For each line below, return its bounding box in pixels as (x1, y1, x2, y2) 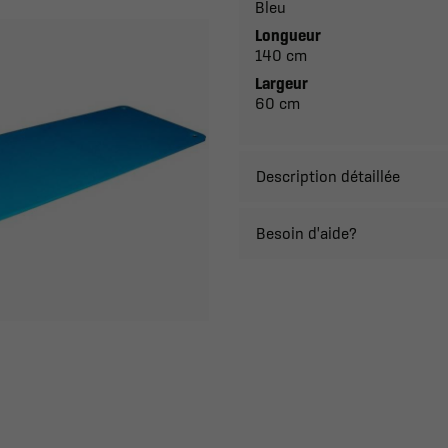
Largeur (255, 74, 308, 92)
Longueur (255, 26, 321, 44)
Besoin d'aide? (256, 224, 357, 242)
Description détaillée (256, 167, 400, 185)
